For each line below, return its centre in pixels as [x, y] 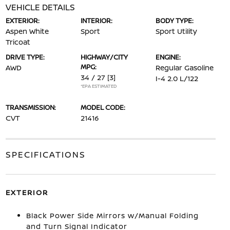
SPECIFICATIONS [45, 155]
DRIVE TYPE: [25, 57]
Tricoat [18, 42]
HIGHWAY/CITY [104, 57]
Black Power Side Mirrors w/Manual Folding [112, 215]
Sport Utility [177, 31]
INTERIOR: [96, 21]
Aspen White [27, 31]
